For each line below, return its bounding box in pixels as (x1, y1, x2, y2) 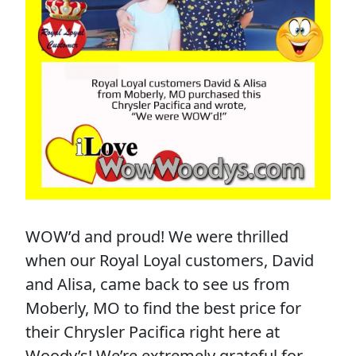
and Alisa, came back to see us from (25, 273, 290, 295)
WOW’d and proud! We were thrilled (25, 226, 288, 247)
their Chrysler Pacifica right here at (25, 321, 280, 342)
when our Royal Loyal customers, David (25, 250, 314, 271)
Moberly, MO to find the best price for (25, 297, 301, 319)
